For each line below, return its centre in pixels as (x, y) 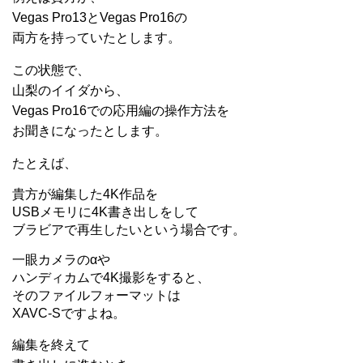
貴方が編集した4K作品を (85, 194)
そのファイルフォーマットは (96, 295)
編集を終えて (51, 345)
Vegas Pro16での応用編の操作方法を (121, 111)
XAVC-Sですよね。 (69, 313)
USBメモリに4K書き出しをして (105, 212)
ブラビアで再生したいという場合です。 (129, 230)
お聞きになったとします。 (90, 131)
